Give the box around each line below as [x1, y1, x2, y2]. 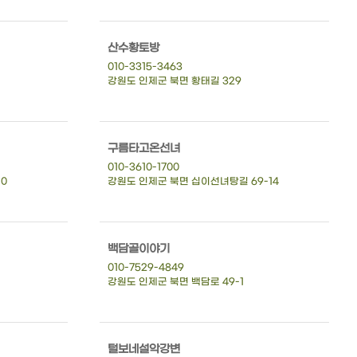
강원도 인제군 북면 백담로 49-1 [107, 276, 244, 288]
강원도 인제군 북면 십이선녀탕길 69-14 [107, 175, 279, 187]
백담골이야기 [107, 241, 170, 256]
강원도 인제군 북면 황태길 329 [107, 75, 241, 87]
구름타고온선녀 [107, 141, 180, 155]
